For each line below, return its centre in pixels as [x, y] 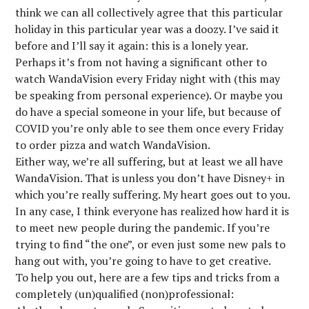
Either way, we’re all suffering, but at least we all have [149, 161]
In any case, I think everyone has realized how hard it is [152, 211]
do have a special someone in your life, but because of [148, 112]
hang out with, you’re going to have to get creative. [143, 261]
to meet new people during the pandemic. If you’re [143, 228]
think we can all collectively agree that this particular [149, 12]
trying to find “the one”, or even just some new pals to [151, 244]
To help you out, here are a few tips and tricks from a [148, 277]
